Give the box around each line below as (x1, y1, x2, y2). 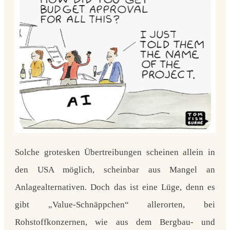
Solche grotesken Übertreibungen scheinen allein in (15, 147, 215, 157)
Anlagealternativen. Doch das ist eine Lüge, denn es (15, 182, 215, 192)
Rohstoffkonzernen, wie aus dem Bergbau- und (15, 217, 215, 227)
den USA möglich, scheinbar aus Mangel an (15, 164, 215, 175)
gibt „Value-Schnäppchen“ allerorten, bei (15, 199, 215, 209)
